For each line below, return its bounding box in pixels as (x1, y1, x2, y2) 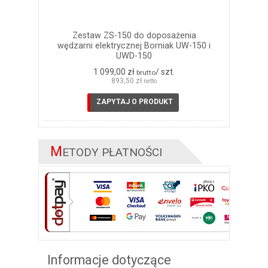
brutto (136, 68, 156, 77)
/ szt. (156, 66, 175, 77)
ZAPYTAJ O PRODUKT (96, 97, 173, 106)
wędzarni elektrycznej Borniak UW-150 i (57, 40, 211, 51)
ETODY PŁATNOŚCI (62, 145, 162, 159)
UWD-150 (116, 50, 152, 61)
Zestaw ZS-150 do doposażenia (72, 30, 196, 41)
